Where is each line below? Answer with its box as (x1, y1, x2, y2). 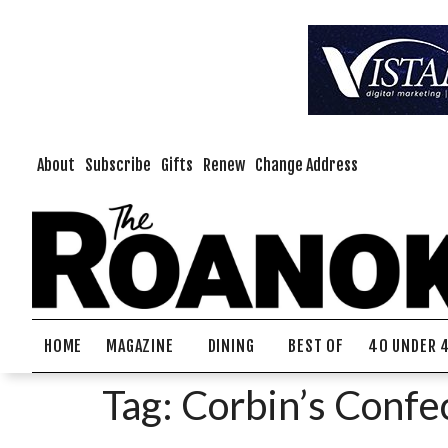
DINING (207, 335, 255, 356)
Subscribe (85, 155, 151, 175)
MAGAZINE (106, 335, 174, 356)
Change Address (255, 155, 358, 175)
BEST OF (288, 335, 345, 356)
